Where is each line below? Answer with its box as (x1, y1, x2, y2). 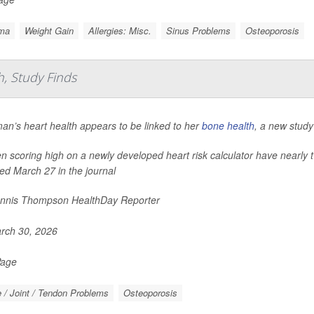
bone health (202, 118, 254, 132)
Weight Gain (24, 23, 74, 37)
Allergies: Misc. (88, 23, 151, 37)
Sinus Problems (165, 23, 231, 37)
